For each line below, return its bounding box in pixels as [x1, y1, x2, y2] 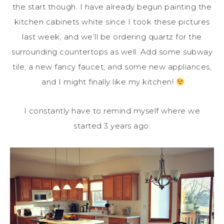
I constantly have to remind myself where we [23, 106, 200, 116]
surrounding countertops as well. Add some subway [11, 47, 212, 57]
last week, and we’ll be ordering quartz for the [22, 32, 202, 42]
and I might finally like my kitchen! [39, 77, 176, 87]
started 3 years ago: [73, 121, 150, 131]
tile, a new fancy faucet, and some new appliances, [12, 62, 211, 72]
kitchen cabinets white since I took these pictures [14, 17, 210, 27]
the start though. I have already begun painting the [12, 2, 212, 12]
